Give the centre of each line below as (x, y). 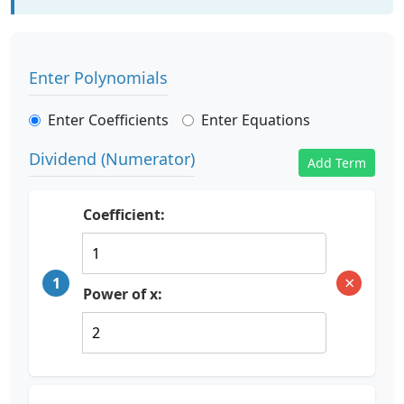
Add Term (337, 163)
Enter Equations (256, 120)
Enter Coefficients (108, 120)
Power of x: (123, 294)
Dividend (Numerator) (112, 158)
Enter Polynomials (98, 78)
